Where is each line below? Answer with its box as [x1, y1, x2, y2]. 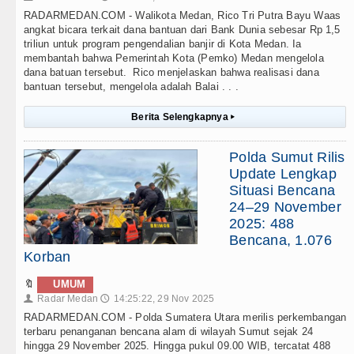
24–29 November [229, 199, 341, 216]
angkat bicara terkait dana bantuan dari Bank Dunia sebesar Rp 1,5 [24, 24, 341, 36]
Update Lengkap [229, 166, 337, 183]
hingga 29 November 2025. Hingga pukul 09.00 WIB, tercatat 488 [24, 340, 330, 352]
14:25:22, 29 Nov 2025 [113, 293, 215, 305]
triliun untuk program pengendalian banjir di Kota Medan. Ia [24, 38, 302, 51]
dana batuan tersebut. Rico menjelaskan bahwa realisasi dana [24, 66, 319, 79]
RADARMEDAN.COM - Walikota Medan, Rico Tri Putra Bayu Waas [24, 9, 341, 22]
